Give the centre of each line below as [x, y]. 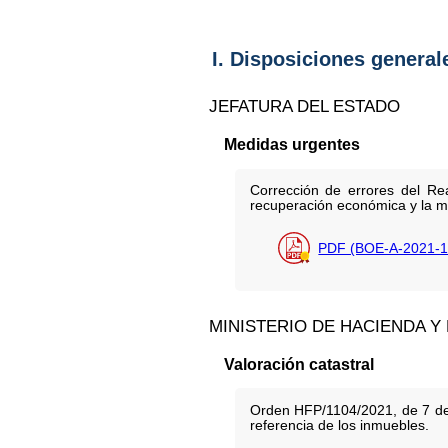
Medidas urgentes [291, 145]
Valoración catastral [298, 364]
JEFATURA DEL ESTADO [305, 105]
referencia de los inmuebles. [339, 425]
